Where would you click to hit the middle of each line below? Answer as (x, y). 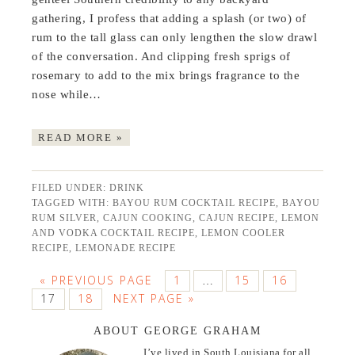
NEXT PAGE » (155, 299)
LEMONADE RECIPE (126, 248)
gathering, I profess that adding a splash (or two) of (169, 19)
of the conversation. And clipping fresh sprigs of (161, 57)
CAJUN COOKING (148, 218)
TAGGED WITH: (73, 203)
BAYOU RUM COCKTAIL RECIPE (195, 203)
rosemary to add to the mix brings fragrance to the (166, 76)
